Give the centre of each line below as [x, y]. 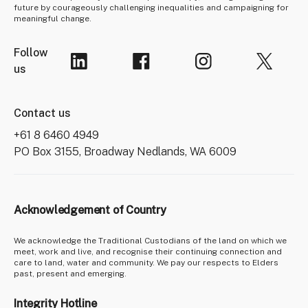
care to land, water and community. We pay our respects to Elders [146, 262]
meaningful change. [53, 18]
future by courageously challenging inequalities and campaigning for [151, 7]
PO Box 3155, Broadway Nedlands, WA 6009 [125, 151]
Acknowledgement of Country [90, 210]
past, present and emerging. [70, 273]
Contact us [42, 113]
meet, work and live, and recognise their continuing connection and [148, 251]
